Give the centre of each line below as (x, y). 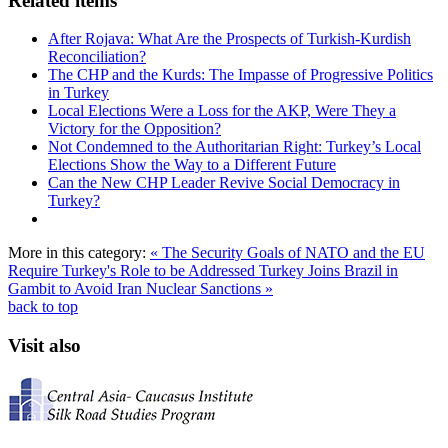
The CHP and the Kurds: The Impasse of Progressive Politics (240, 75)
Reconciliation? (97, 57)
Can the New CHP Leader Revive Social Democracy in (224, 183)
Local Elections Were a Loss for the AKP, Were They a (222, 111)
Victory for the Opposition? (134, 129)
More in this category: (77, 253)
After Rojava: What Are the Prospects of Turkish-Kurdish (229, 39)
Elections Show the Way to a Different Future (192, 165)
